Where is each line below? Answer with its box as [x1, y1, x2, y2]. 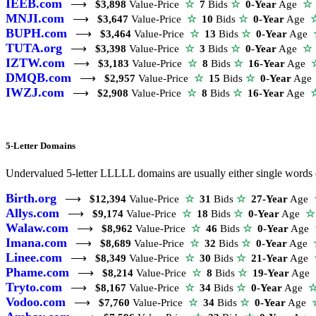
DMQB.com [6, 71, 71, 85]
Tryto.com [6, 279, 62, 294]
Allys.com [6, 205, 59, 220]
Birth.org [6, 190, 56, 205]
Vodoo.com [6, 294, 66, 309]
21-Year [251, 252, 288, 264]
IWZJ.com [6, 85, 64, 100]
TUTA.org [6, 41, 62, 56]
